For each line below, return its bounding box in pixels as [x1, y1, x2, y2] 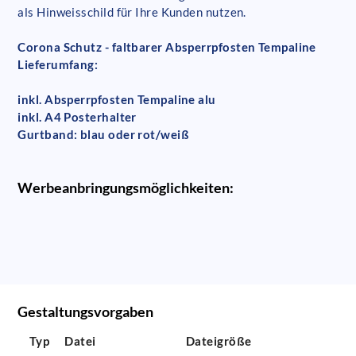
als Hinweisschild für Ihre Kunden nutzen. [17, 4, 246, 19]
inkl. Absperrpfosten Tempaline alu [17, 91, 216, 106]
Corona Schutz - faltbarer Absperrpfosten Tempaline [17, 39, 316, 54]
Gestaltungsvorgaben [17, 302, 154, 320]
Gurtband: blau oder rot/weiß [17, 126, 190, 141]
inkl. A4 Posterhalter [17, 109, 137, 124]
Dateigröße [185, 333, 252, 348]
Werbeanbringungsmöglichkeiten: [17, 178, 234, 196]
